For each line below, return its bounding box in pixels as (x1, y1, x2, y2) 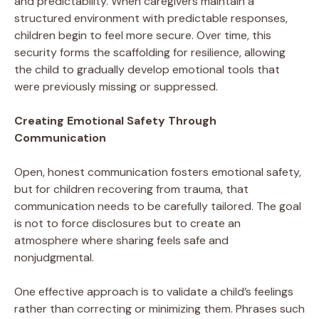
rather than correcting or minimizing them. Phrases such (14, 300, 305, 316)
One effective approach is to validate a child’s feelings (14, 283, 293, 299)
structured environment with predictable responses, (14, 10, 288, 26)
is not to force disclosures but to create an (14, 215, 241, 231)
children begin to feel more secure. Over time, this (14, 27, 271, 43)
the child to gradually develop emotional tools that (14, 61, 280, 77)
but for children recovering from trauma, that (14, 181, 249, 197)
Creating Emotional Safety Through (14, 113, 216, 128)
